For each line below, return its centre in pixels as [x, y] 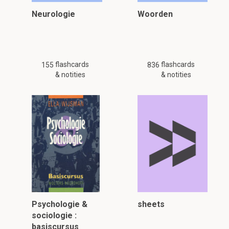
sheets [151, 204]
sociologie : [54, 215]
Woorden [155, 14]
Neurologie [53, 14]
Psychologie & [60, 204]
